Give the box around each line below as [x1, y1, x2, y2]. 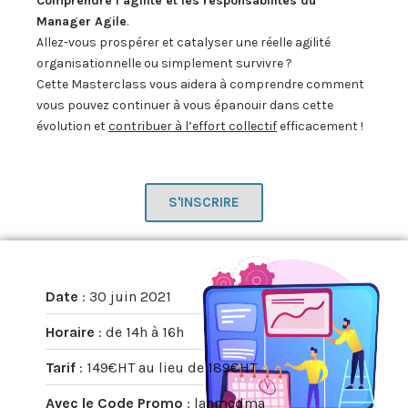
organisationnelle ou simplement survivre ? [36, 55, 292, 71]
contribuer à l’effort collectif [108, 117, 277, 134]
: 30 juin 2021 [82, 287, 171, 305]
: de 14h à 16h [98, 322, 184, 341]
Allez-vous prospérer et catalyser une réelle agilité [36, 34, 331, 50]
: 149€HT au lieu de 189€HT [79, 358, 257, 376]
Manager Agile [36, 13, 127, 29]
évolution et [36, 117, 108, 134]
